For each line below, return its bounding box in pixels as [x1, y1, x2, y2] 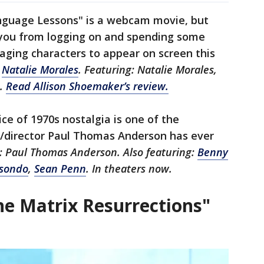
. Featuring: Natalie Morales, [78, 62, 217, 77]
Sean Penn [34, 161, 86, 176]
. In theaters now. [86, 161, 172, 176]
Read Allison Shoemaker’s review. [6, 79, 169, 94]
